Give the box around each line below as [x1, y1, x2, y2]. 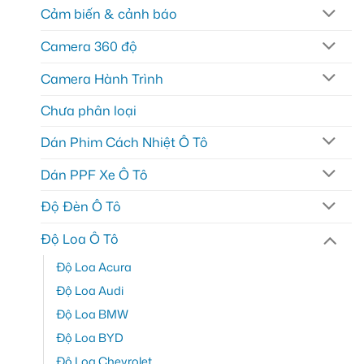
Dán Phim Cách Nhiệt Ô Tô [41, 132, 208, 151]
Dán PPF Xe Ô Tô [41, 165, 148, 184]
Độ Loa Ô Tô [41, 230, 119, 249]
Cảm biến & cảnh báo [41, 5, 177, 24]
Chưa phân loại [41, 101, 136, 119]
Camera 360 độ [41, 37, 137, 56]
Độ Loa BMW [56, 305, 128, 323]
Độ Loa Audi [56, 282, 123, 300]
